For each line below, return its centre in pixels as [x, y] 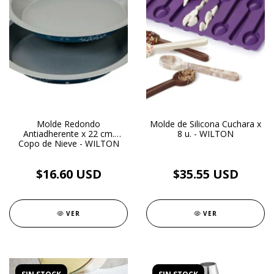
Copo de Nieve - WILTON [68, 143]
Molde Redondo [68, 124]
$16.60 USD [68, 174]
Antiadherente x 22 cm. [68, 134]
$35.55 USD [206, 174]
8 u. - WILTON [206, 134]
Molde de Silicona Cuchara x [206, 124]
